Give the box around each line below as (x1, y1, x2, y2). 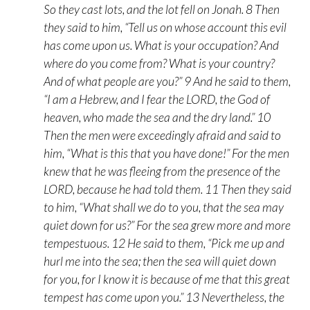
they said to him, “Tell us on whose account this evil (44, 19, 287, 35)
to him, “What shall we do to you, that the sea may (44, 199, 284, 215)
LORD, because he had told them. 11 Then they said (44, 181, 292, 197)
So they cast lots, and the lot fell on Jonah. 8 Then (44, 1, 280, 17)
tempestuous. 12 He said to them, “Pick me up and (44, 235, 285, 250)
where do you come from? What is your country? (44, 55, 275, 71)
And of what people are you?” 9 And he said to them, (44, 73, 291, 89)
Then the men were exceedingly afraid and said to (44, 127, 282, 143)
